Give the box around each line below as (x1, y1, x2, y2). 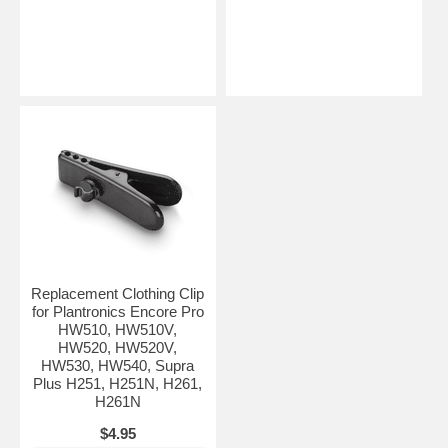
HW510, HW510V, (58, 320, 178, 338)
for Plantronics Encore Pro (31, 302, 204, 320)
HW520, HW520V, (58, 338, 178, 356)
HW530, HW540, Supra (41, 356, 195, 374)
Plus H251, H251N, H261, (33, 374, 203, 392)
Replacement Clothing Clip (31, 284, 205, 302)
